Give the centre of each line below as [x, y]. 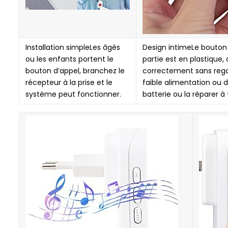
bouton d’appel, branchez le [75, 71]
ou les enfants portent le [69, 59]
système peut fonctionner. [73, 94]
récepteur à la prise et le [69, 82]
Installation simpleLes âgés [73, 47]
